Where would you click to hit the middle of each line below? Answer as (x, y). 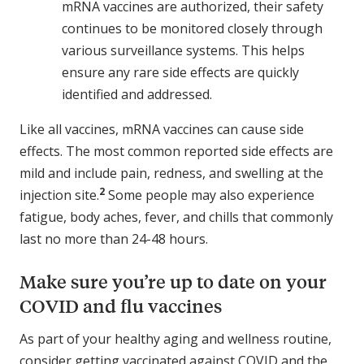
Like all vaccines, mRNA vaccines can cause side (162, 129)
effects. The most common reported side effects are (176, 151)
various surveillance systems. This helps (183, 50)
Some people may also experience (210, 195)
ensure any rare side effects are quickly (180, 72)
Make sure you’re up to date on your (173, 281)
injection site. (59, 195)
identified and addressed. (137, 94)
